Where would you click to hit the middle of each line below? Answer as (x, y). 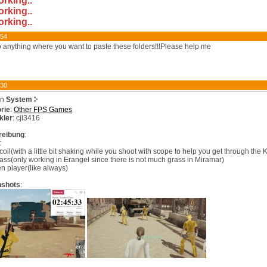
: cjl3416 (26, 118)
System (19, 100)
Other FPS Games (43, 110)
